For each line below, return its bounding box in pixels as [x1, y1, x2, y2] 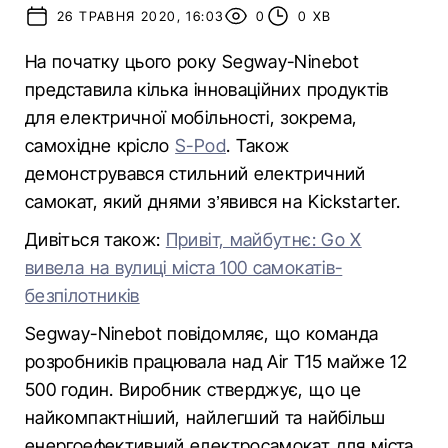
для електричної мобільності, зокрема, [25, 107, 358, 128]
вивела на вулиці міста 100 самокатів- [25, 257, 343, 278]
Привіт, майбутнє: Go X [165, 229, 362, 250]
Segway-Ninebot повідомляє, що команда [25, 323, 379, 344]
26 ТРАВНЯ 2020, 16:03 [57, 8, 225, 24]
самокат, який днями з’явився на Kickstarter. [25, 191, 401, 212]
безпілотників [25, 285, 140, 306]
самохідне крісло [25, 135, 176, 156]
